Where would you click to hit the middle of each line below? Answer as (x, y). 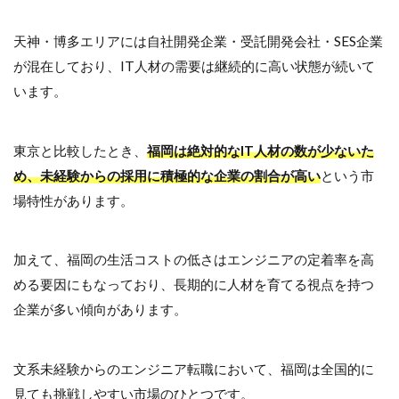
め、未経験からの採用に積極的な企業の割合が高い (167, 175)
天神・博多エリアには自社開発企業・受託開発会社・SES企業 (198, 41)
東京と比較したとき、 (80, 150)
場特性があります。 (73, 200)
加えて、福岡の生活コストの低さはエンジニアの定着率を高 (194, 260)
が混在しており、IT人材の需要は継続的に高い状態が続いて (194, 66)
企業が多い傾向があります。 (100, 309)
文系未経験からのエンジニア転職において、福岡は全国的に (194, 368)
